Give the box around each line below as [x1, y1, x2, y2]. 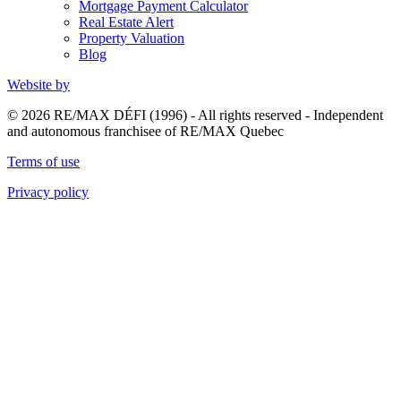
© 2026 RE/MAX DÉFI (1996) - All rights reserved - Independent [7, 107, 383, 123]
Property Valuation [79, 30, 184, 46]
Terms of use [7, 153, 80, 169]
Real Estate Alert [79, 13, 174, 30]
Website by [7, 76, 70, 92]
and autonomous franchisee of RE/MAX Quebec [7, 123, 284, 139]
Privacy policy [7, 183, 89, 200]
